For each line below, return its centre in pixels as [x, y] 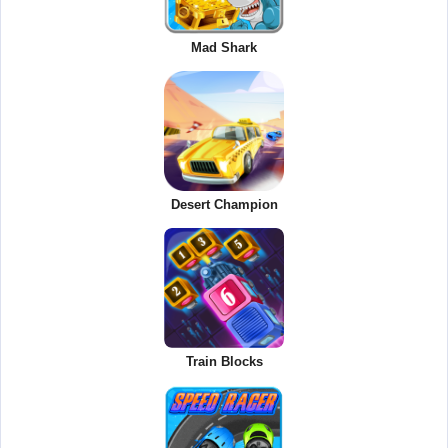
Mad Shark [224, 48]
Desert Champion [224, 205]
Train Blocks [224, 362]
